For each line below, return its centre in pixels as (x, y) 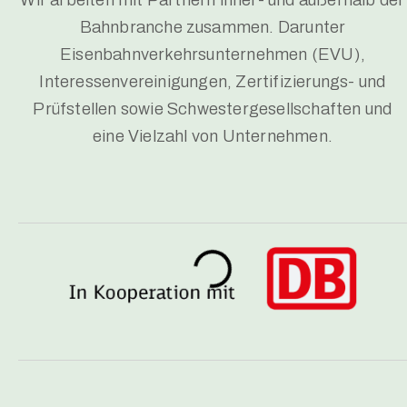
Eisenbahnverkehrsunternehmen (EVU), (212, 54)
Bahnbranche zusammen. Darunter (213, 27)
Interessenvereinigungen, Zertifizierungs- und (213, 81)
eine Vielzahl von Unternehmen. (213, 136)
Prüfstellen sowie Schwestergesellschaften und (213, 109)
